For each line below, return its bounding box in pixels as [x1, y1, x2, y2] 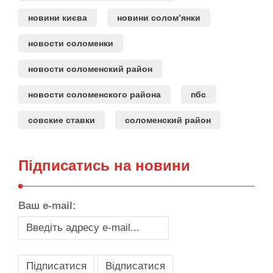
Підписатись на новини [18, 157, 190, 174]
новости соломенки [28, 38, 113, 48]
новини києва [28, 12, 87, 23]
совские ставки [28, 115, 95, 125]
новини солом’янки [117, 12, 200, 23]
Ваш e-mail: [18, 199, 76, 211]
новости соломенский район [28, 63, 152, 74]
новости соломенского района [28, 89, 161, 99]
